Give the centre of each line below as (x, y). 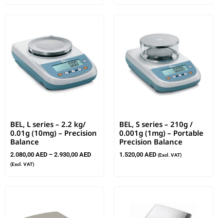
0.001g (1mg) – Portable (161, 133)
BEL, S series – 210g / (156, 124)
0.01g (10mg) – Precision (54, 133)
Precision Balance (151, 142)
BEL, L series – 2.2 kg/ (48, 124)
